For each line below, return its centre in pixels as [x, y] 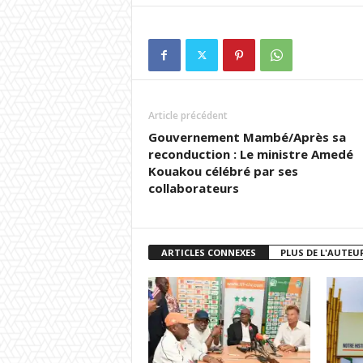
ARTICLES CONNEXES [208, 253]
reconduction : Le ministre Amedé [250, 154]
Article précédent [188, 116]
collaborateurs [193, 188]
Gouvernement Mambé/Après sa [247, 137]
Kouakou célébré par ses [223, 171]
